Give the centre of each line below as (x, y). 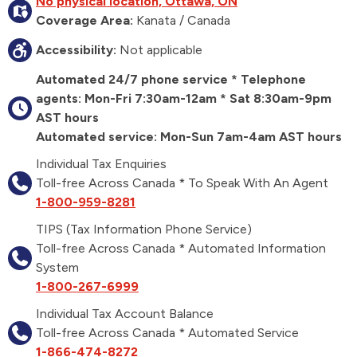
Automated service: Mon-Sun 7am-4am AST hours (189, 137)
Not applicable (159, 50)
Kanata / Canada (182, 20)
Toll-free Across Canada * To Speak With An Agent (182, 183)
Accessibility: (76, 50)
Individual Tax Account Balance (125, 314)
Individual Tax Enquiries (101, 164)
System (57, 267)
